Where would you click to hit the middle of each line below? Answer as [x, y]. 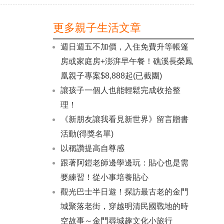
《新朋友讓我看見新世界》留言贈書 [124, 119]
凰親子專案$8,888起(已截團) [111, 76]
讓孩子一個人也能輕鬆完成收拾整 [120, 90]
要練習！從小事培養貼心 [104, 177]
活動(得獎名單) [87, 134]
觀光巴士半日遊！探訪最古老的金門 [124, 192]
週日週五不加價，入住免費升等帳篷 [124, 47]
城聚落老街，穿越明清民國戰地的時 [124, 206]
